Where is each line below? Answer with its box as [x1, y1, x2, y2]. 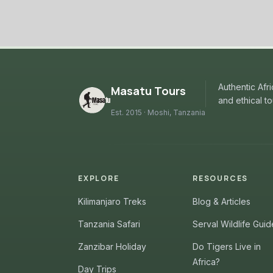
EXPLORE [78, 173, 119, 183]
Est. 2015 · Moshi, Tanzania [111, 108, 205, 117]
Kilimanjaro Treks [78, 196, 146, 207]
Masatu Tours [111, 83, 186, 98]
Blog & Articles [193, 196, 250, 207]
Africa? [193, 257, 220, 269]
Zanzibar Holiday [78, 241, 146, 252]
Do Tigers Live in [193, 241, 261, 252]
